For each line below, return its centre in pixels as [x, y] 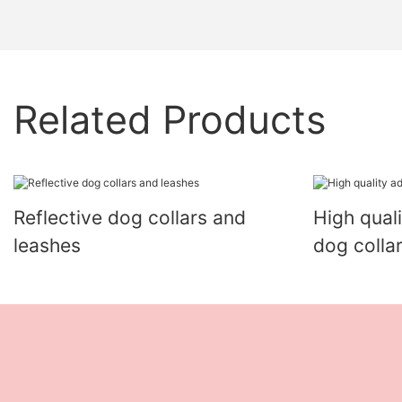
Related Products [170, 120]
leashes [47, 245]
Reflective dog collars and [130, 217]
